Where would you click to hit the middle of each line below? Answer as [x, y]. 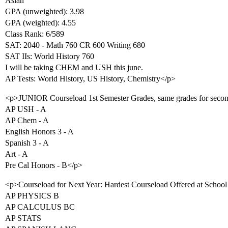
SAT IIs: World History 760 [50, 56]
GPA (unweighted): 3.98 [45, 11]
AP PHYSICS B [32, 196]
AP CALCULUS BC [40, 207]
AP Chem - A [27, 120]
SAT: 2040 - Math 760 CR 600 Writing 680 [75, 45]
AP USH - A [26, 109]
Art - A [17, 154]
